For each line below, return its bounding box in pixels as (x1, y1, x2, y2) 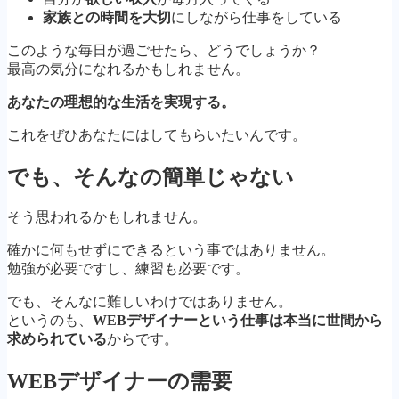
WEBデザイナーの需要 (7, 370, 232, 394)
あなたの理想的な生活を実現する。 (7, 94, 235, 110)
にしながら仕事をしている (171, 9, 342, 25)
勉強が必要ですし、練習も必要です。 (7, 261, 249, 277)
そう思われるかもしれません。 (7, 209, 207, 225)
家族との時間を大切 (43, 9, 171, 25)
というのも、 (7, 313, 93, 329)
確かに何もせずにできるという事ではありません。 (7, 242, 335, 258)
